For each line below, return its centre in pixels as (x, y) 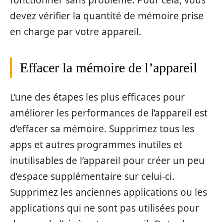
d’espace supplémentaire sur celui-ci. (92, 176)
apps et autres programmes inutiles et (96, 144)
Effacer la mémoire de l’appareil (109, 68)
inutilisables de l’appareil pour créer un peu (107, 160)
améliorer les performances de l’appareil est (109, 113)
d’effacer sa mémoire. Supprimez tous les (102, 129)
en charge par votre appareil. (76, 32)
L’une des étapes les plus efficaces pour (97, 97)
